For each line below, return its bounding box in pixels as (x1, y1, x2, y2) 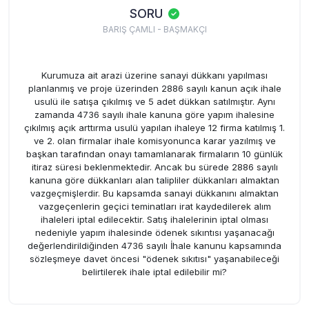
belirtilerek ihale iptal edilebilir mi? (82, 266, 227, 277)
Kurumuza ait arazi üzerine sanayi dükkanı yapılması (41, 70, 268, 81)
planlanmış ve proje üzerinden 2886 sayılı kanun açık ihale (28, 83, 281, 94)
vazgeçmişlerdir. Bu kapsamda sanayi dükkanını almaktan (30, 188, 279, 199)
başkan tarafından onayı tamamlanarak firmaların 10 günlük (26, 148, 283, 159)
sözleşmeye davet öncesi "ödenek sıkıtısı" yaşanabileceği (30, 253, 279, 264)
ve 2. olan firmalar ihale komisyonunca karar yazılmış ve (33, 135, 276, 146)
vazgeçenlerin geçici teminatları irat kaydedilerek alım (38, 201, 271, 212)
